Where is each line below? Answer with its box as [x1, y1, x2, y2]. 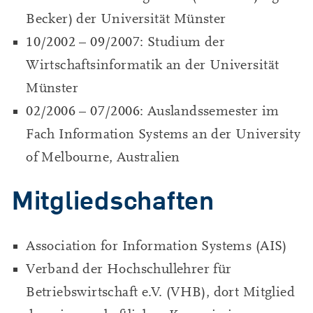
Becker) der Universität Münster [26, 10, 226, 27]
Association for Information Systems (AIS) [26, 238, 287, 254]
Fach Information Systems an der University [26, 126, 301, 142]
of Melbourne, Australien [26, 149, 180, 165]
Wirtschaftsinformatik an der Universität [26, 57, 279, 73]
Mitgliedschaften [11, 182, 214, 216]
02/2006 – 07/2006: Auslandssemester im [26, 103, 279, 119]
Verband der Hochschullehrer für [26, 261, 232, 277]
